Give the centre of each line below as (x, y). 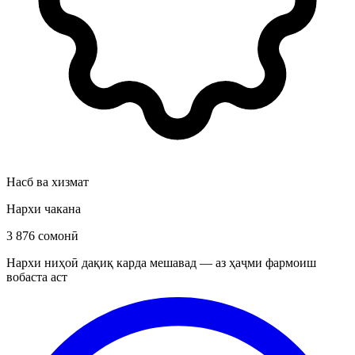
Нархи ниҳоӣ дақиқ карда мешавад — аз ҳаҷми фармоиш (161, 262)
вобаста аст (37, 277)
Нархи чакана (44, 208)
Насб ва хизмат (48, 181)
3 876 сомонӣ (42, 235)
